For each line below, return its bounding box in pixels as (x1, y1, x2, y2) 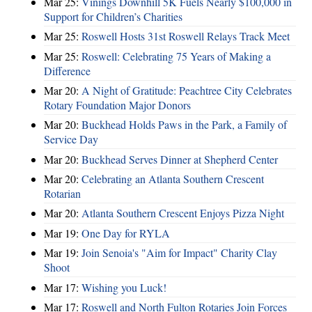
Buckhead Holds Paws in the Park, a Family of (81, 117, 287, 132)
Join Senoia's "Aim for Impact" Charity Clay (81, 245, 277, 260)
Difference (44, 63, 91, 78)
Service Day (44, 132, 98, 147)
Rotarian (44, 186, 81, 201)
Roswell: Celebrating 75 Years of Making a (81, 48, 271, 63)
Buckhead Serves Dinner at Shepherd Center (81, 151, 278, 166)
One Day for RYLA (81, 225, 170, 240)
